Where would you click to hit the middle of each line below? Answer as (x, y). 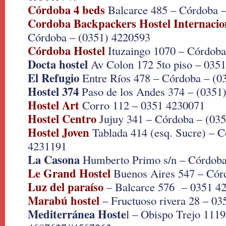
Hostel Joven (59, 132)
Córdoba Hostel (68, 51)
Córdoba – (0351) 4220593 (89, 37)
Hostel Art (53, 105)
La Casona (55, 160)
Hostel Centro (62, 119)
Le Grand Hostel (69, 173)
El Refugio (53, 78)
